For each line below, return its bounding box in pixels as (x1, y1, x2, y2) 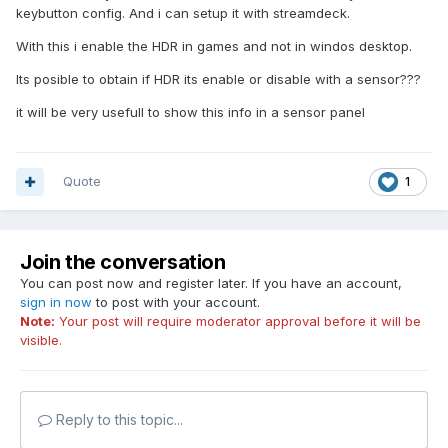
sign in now (20, 294, 92, 311)
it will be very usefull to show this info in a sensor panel (16, 104, 365, 121)
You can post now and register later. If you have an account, (20, 275, 402, 292)
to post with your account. (92, 294, 260, 311)
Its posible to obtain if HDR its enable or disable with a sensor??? (16, 71, 421, 88)
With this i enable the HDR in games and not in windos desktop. (16, 38, 412, 55)
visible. (20, 332, 62, 349)
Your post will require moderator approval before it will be (55, 313, 421, 330)
